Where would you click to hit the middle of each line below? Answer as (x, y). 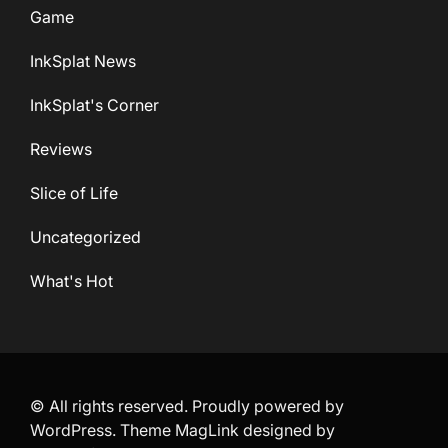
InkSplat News (83, 61)
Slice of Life (74, 193)
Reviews (61, 149)
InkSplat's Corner (94, 105)
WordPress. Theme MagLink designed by (182, 430)
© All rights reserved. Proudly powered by (187, 406)
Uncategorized (85, 237)
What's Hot (71, 281)
